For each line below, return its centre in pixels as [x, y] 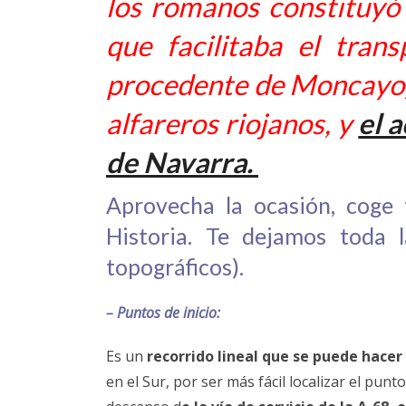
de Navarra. [182, 162]
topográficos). [177, 266]
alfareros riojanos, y [229, 123]
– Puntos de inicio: [163, 312]
